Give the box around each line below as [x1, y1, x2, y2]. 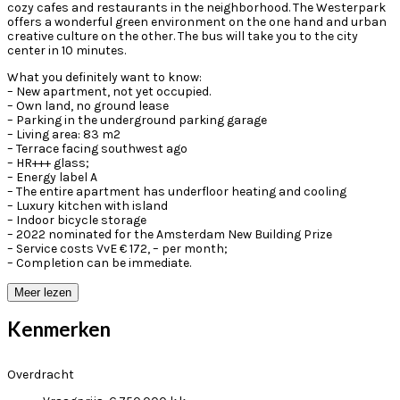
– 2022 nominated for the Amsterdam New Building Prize [7, 226, 332, 242]
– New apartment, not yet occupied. [7, 83, 211, 99]
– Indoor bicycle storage [7, 212, 146, 228]
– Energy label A [7, 169, 97, 185]
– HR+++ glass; [7, 154, 89, 171]
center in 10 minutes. [7, 42, 126, 58]
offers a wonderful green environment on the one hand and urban [7, 13, 387, 29]
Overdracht [7, 367, 74, 382]
